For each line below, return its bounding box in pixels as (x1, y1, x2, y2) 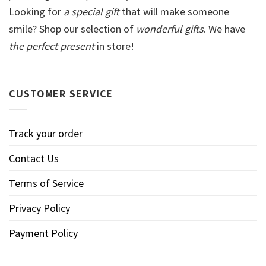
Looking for (9, 5, 64, 19)
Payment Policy (9, 226, 78, 240)
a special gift (64, 5, 119, 19)
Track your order (9, 126, 83, 141)
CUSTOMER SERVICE (9, 86, 113, 100)
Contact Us (9, 151, 59, 166)
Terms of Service (9, 176, 84, 191)
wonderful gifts (136, 22, 204, 36)
